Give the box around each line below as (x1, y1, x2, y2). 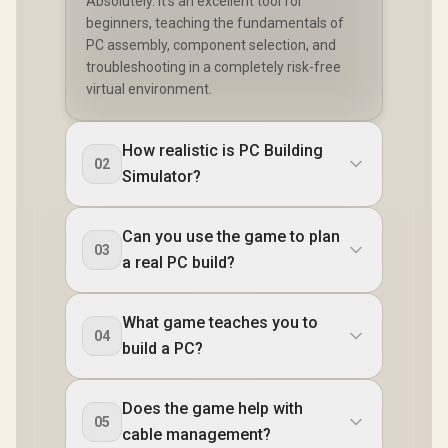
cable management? (122, 424, 271, 444)
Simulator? (122, 166, 201, 186)
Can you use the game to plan (122, 226, 340, 246)
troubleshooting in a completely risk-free (86, 58, 341, 75)
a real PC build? (122, 252, 235, 272)
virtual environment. (86, 80, 212, 97)
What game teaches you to (122, 312, 318, 332)
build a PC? (122, 338, 203, 358)
